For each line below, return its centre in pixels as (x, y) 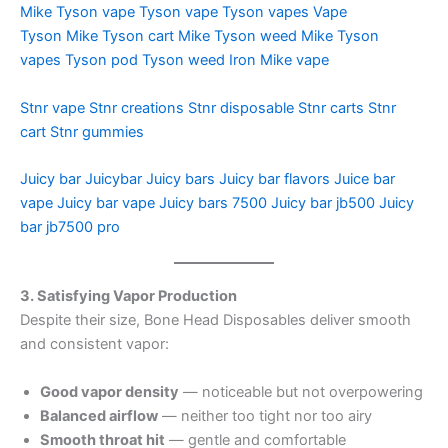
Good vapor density (109, 391)
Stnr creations (136, 107)
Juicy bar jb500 (323, 202)
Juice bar (364, 178)
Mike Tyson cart (120, 36)
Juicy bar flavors (274, 178)
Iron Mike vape (279, 60)
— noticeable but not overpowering (301, 391)
